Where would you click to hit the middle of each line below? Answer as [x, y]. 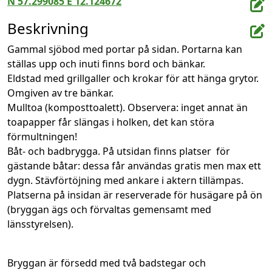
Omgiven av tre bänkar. [60, 93]
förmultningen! [42, 137]
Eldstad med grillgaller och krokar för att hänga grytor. [133, 79]
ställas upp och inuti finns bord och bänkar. [106, 64]
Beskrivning [48, 29]
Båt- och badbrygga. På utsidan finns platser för [119, 151]
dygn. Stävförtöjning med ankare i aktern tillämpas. [125, 181]
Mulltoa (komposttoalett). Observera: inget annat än [127, 108]
